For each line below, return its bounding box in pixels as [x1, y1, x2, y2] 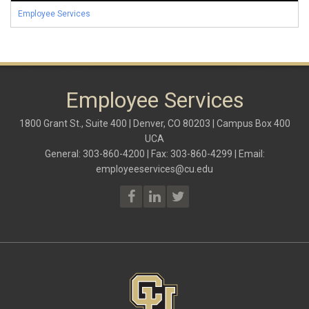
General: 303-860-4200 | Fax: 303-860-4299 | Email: [44, 148, 265, 160]
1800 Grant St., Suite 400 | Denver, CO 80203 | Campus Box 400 [19, 118, 290, 130]
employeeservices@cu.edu [96, 163, 213, 175]
